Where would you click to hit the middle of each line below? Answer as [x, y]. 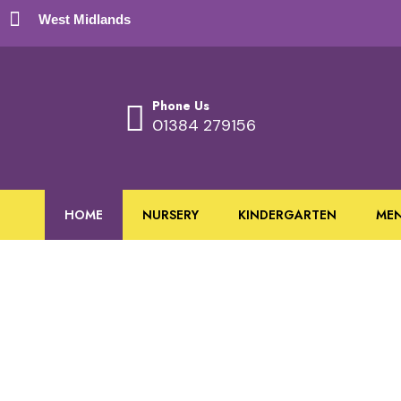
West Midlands [84, 19]
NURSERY [171, 215]
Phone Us [181, 106]
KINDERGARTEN [287, 215]
